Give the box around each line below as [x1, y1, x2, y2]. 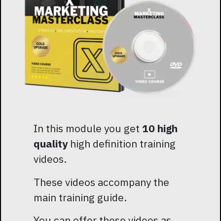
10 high [142, 121, 178, 135]
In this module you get [34, 121, 142, 135]
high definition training [68, 136, 176, 150]
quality [34, 136, 68, 150]
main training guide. [34, 190, 127, 204]
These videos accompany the [34, 175, 169, 189]
